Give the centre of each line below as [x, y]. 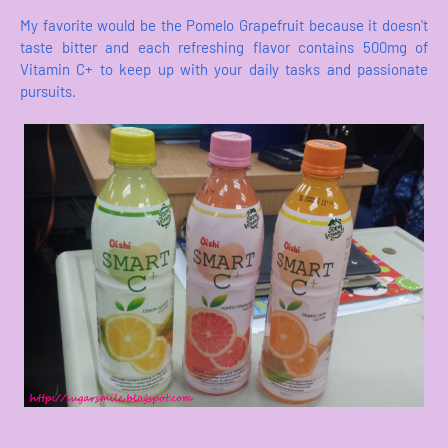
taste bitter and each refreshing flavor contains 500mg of [224, 47]
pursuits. [48, 91]
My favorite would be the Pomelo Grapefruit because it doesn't [224, 25]
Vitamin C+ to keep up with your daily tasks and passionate [224, 69]
